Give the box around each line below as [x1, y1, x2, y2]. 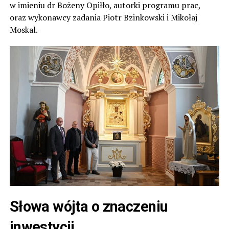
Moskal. [9, 24, 38, 35]
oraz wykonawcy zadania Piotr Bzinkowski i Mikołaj [9, 11, 197, 23]
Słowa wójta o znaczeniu [9, 197, 168, 215]
